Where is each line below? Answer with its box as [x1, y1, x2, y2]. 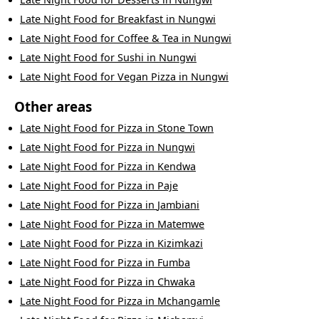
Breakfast [117, 12, 163, 26]
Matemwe [157, 217, 204, 231]
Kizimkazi [157, 236, 203, 251]
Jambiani [157, 198, 199, 212]
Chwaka [157, 275, 195, 289]
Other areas [14, 98, 92, 116]
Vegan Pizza [117, 70, 176, 84]
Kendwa [157, 159, 196, 174]
